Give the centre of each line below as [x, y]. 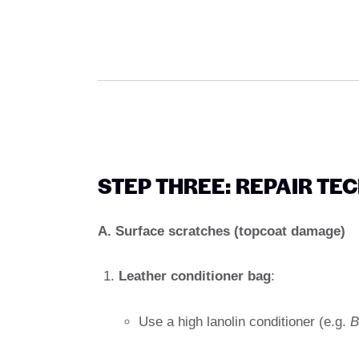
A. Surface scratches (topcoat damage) [222, 231]
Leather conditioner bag [194, 276]
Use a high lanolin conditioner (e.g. [244, 322]
